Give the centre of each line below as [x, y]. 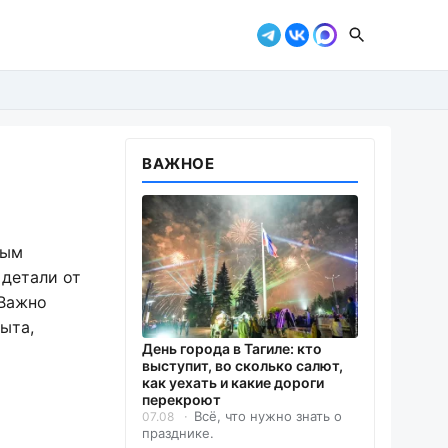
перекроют [181, 400]
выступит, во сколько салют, [242, 366]
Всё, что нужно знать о [268, 416]
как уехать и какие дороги [233, 383]
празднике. [178, 433]
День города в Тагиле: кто [232, 349]
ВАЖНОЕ [178, 163]
